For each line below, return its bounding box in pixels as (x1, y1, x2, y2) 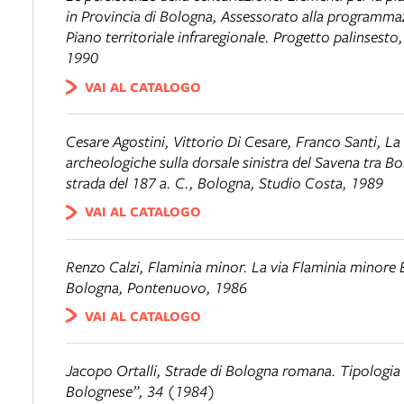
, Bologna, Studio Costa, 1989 (189, 171, 383, 193)
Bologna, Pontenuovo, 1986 (66, 276, 247, 298)
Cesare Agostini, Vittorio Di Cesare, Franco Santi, (66, 130, 385, 151)
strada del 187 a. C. (66, 171, 189, 193)
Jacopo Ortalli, (66, 360, 165, 381)
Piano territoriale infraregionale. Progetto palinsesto (66, 26, 399, 48)
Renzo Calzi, (66, 255, 148, 277)
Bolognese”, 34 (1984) (66, 381, 216, 402)
